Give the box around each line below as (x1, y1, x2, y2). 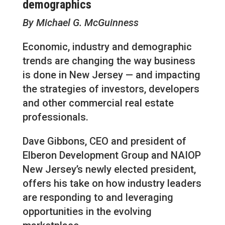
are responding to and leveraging (22, 191, 173, 204)
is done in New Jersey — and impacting (22, 69, 200, 81)
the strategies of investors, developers (22, 83, 199, 95)
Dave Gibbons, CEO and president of (22, 135, 186, 148)
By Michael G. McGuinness (22, 17, 139, 29)
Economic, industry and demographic (22, 41, 192, 53)
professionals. (22, 111, 88, 124)
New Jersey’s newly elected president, (22, 163, 196, 176)
